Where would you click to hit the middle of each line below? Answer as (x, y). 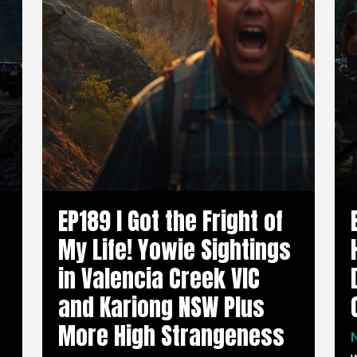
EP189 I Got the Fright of (171, 221)
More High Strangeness (172, 335)
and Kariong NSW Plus (162, 307)
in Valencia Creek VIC (159, 278)
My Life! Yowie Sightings (175, 249)
